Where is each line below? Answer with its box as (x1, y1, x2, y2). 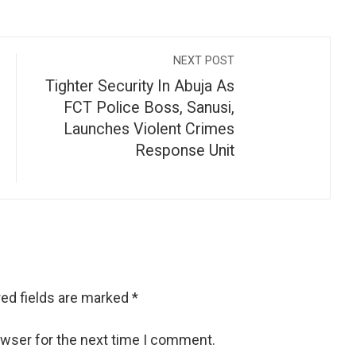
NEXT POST (173, 54, 234, 68)
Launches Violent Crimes (64, 120, 234, 138)
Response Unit (135, 141, 234, 160)
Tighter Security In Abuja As (45, 77, 234, 95)
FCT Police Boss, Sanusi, (64, 99, 234, 117)
